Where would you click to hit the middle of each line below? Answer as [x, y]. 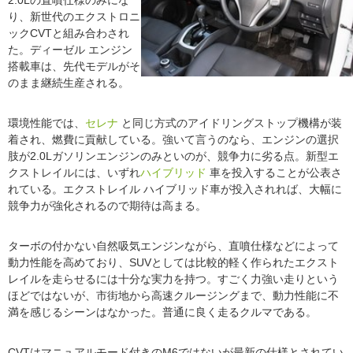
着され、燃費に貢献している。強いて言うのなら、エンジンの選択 [173, 140]
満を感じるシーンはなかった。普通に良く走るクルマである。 [162, 312]
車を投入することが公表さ [276, 173]
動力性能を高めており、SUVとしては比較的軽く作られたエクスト [173, 263]
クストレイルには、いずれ [74, 173]
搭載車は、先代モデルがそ [74, 67]
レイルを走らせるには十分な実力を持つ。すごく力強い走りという [173, 279]
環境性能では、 [46, 123]
